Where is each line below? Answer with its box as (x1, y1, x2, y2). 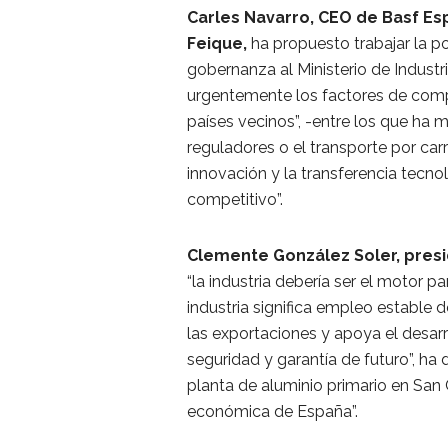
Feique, (187, 33, 247, 53)
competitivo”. (187, 189, 283, 209)
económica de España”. (187, 401, 358, 421)
